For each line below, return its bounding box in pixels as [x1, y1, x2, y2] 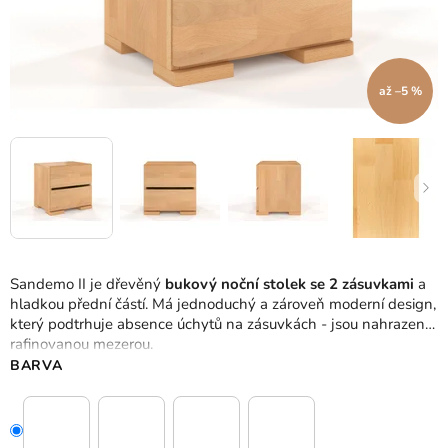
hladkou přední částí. [10, 294, 148, 315]
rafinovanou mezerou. [10, 334, 153, 355]
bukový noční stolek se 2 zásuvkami [165, 274, 418, 295]
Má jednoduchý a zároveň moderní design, [152, 294, 436, 315]
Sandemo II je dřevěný [10, 274, 165, 295]
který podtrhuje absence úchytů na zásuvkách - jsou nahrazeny [10, 314, 433, 335]
